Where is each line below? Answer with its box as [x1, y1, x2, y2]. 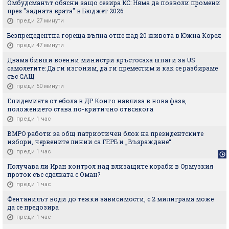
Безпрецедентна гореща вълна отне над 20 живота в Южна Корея [7, 31, 221, 39]
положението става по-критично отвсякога [7, 104, 153, 113]
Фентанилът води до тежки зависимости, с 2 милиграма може [7, 194, 214, 203]
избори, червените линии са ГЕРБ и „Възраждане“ [7, 137, 171, 146]
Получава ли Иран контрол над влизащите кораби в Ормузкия [7, 162, 213, 170]
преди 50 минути [16, 82, 64, 89]
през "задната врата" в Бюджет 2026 [7, 6, 123, 15]
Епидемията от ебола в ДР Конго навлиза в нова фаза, [7, 96, 187, 105]
